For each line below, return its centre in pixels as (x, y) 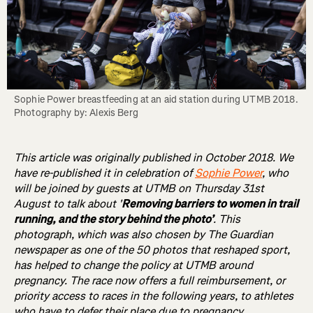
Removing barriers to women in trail (210, 204)
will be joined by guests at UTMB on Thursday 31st (139, 188)
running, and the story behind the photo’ (114, 219)
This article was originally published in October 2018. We (154, 158)
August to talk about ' (68, 204)
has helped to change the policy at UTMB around (133, 265)
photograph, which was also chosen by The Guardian (144, 234)
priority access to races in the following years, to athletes (154, 296)
